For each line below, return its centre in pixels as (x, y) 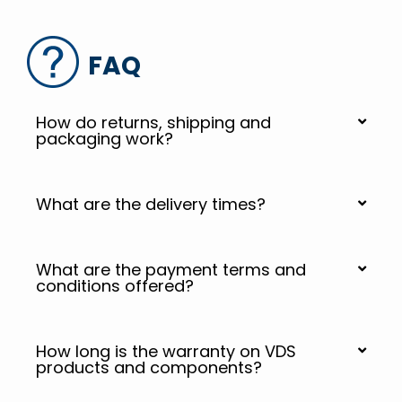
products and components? (149, 367)
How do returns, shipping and (153, 122)
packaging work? (105, 139)
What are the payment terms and (171, 270)
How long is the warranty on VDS (166, 351)
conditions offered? (115, 286)
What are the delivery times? (151, 204)
